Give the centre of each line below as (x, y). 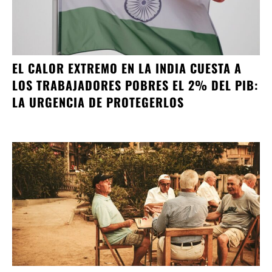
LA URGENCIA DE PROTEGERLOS (98, 102)
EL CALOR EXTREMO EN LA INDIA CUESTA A (127, 68)
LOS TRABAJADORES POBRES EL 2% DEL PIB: (135, 85)
